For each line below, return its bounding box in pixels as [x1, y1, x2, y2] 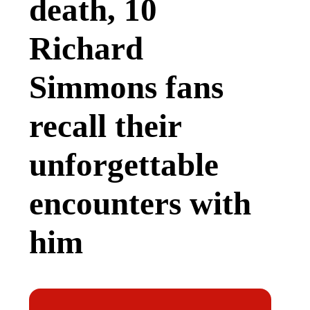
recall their [29, 107, 181, 144]
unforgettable [29, 146, 219, 183]
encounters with [29, 185, 251, 221]
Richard [29, 30, 143, 66]
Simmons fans [29, 69, 224, 105]
